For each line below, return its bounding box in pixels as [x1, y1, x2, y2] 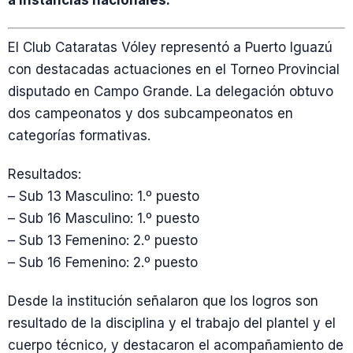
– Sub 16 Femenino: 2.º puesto [8, 255, 198, 270]
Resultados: [8, 166, 81, 182]
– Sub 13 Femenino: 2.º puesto [8, 232, 198, 248]
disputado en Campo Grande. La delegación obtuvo [8, 83, 333, 99]
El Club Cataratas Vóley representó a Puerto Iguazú [8, 39, 333, 55]
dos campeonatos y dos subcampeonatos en [8, 105, 293, 121]
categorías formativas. [8, 127, 150, 143]
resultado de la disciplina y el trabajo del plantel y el [8, 315, 336, 332]
